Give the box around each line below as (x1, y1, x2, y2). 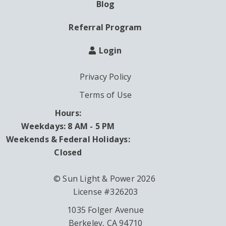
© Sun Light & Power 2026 (53, 173, 157, 185)
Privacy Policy (79, 71, 132, 83)
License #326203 (73, 186, 138, 198)
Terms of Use (79, 89, 132, 101)
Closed (54, 147, 82, 158)
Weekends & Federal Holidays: (6, 134, 130, 145)
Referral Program (69, 22, 142, 33)
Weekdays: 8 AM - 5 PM (21, 121, 115, 132)
